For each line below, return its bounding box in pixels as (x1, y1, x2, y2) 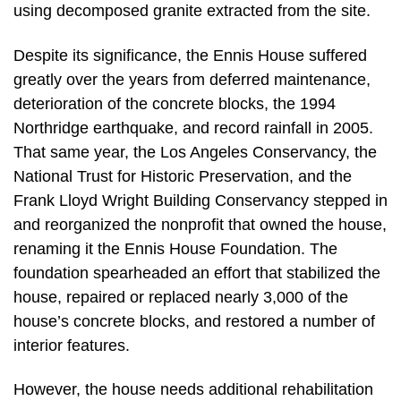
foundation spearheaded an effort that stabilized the (13, 263, 380, 282)
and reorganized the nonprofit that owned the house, (13, 215, 387, 234)
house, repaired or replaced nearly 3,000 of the (13, 287, 348, 306)
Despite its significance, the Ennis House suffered (13, 46, 367, 64)
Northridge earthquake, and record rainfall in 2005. (13, 118, 373, 137)
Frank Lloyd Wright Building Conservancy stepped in (13, 191, 388, 209)
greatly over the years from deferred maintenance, (13, 70, 371, 89)
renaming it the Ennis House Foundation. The (13, 239, 337, 258)
